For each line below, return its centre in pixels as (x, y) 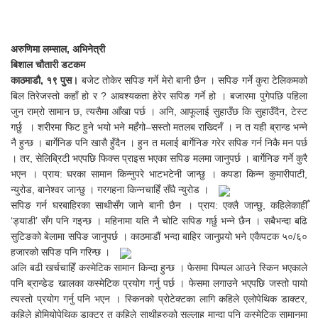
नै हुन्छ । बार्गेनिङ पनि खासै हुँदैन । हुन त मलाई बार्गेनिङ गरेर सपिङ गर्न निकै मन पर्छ (159, 143)
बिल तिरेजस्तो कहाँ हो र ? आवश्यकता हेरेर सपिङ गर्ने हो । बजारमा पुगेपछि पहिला (159, 96)
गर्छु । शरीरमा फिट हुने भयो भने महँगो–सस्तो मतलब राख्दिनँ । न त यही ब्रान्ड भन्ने (159, 127)
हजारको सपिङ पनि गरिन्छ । (60, 252)
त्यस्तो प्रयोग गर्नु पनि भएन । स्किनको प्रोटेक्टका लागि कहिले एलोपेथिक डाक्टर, (159, 299)
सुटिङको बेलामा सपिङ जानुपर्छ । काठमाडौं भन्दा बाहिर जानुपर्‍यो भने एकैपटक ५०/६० (159, 237)
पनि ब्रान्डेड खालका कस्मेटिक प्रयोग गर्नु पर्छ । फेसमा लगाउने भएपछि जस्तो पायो (159, 284)
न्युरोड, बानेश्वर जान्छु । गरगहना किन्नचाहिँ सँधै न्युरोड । (110, 190)
